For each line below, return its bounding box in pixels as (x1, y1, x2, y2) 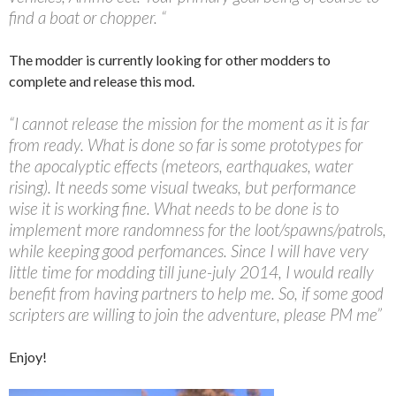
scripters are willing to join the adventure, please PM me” (9, 303, 382, 324)
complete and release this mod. (9, 72, 194, 89)
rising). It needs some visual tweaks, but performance (9, 176, 356, 197)
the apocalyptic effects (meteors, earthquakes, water (9, 155, 353, 176)
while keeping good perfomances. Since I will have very (9, 240, 369, 261)
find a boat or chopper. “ (9, 6, 166, 27)
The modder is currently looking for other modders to (9, 50, 331, 68)
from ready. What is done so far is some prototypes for (9, 133, 362, 155)
